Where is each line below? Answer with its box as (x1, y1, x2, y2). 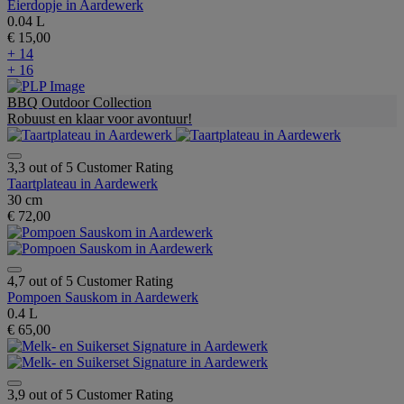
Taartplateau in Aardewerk (7, 175, 158, 191)
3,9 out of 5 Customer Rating (7, 386, 173, 402)
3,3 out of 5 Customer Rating (7, 159, 173, 175)
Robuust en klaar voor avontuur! (7, 110, 192, 126)
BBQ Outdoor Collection (7, 94, 151, 110)
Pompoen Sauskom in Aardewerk (7, 289, 198, 305)
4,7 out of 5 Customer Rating (7, 272, 173, 289)
